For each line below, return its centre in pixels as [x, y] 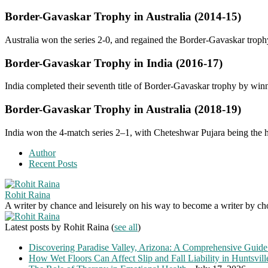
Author [42, 153]
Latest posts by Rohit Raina [58, 227]
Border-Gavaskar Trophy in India [90, 63]
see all [126, 227]
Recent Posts [53, 163]
